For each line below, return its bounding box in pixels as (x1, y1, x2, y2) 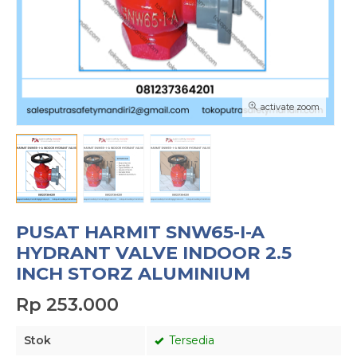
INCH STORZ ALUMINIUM (16, 262, 250, 284)
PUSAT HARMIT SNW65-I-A (16, 221, 265, 243)
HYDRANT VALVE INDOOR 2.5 (16, 241, 292, 264)
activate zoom (257, 101, 320, 112)
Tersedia (166, 333, 214, 347)
